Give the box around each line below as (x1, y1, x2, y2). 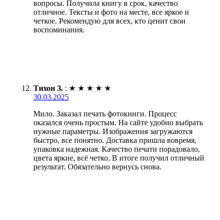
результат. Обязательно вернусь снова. (33, 163, 162, 171)
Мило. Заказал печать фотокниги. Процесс (33, 110, 177, 118)
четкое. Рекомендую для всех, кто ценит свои (33, 17, 186, 26)
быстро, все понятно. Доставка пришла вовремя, (33, 136, 196, 145)
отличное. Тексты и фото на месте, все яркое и (33, 8, 189, 17)
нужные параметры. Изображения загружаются (33, 127, 192, 136)
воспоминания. (33, 26, 84, 34)
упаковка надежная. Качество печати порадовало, (33, 145, 200, 154)
